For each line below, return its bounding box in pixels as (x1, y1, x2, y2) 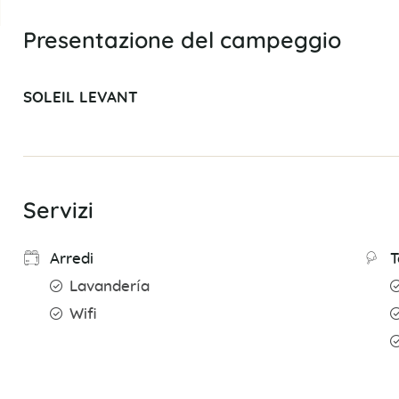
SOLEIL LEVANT (22, 91, 138, 106)
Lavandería (69, 280, 150, 295)
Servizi (22, 196, 94, 224)
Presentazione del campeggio (22, 26, 341, 54)
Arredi (49, 252, 94, 267)
